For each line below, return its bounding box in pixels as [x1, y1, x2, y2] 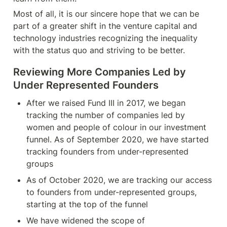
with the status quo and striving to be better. [13, 45, 185, 55]
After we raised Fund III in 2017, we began [26, 98, 185, 108]
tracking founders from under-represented [26, 146, 188, 157]
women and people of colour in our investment [26, 122, 206, 132]
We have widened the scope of [26, 215, 145, 225]
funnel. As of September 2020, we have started [26, 134, 209, 144]
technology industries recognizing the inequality [13, 33, 198, 43]
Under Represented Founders [13, 79, 159, 91]
